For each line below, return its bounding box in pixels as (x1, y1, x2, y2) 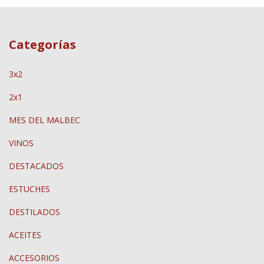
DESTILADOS (9, 206, 60, 217)
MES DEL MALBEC (9, 114, 80, 126)
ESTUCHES (9, 183, 50, 194)
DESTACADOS (9, 160, 64, 171)
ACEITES (9, 229, 41, 240)
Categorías (9, 37, 76, 53)
